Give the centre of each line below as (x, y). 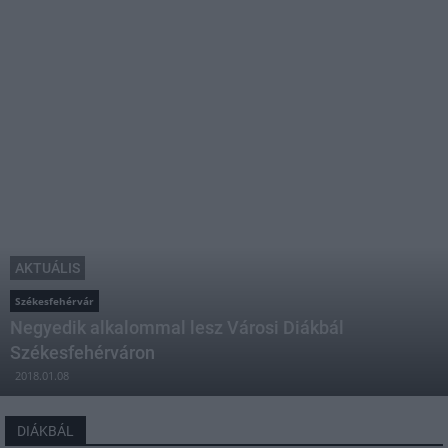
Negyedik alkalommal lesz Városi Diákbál (177, 327)
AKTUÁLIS (47, 268)
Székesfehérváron (82, 352)
